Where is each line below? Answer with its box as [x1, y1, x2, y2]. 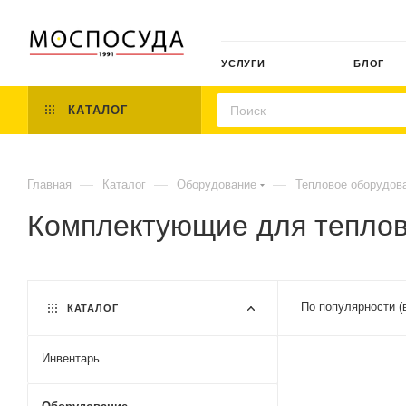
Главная [27, 178, 72, 191]
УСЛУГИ [221, 58, 266, 69]
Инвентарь [42, 352, 100, 365]
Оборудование [177, 178, 256, 191]
